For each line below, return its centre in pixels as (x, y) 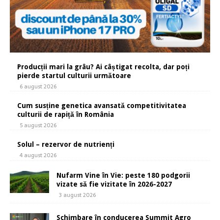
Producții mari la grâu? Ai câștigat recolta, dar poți (103, 67)
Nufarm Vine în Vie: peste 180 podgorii (123, 176)
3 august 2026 (77, 195)
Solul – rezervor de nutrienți (66, 145)
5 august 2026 (38, 125)
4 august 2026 (38, 155)
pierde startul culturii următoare (74, 76)
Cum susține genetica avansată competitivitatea (102, 106)
